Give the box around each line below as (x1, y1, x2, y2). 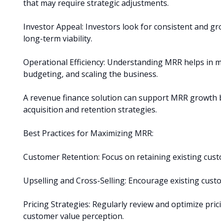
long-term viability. (23, 33, 92, 44)
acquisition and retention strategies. (23, 104, 157, 115)
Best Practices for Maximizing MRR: (23, 127, 153, 139)
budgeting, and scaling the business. (23, 68, 158, 79)
